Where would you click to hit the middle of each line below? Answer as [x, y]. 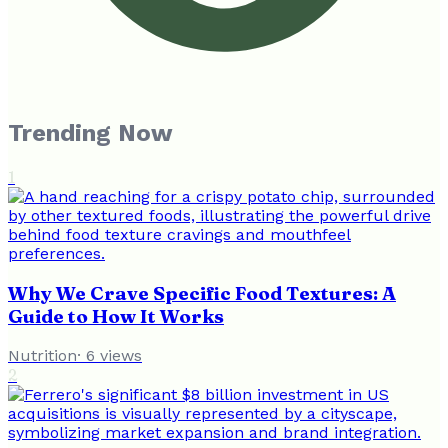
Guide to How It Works [116, 316]
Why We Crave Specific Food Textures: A [202, 293]
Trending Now [90, 133]
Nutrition [42, 356]
